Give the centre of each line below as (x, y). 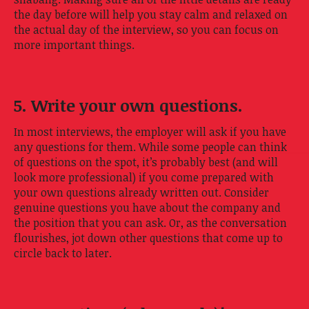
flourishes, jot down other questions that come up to (148, 238)
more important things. (74, 44)
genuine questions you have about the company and (147, 207)
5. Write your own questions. (128, 105)
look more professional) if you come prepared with (144, 177)
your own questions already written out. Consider (141, 192)
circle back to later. (63, 253)
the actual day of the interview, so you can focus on (146, 29)
